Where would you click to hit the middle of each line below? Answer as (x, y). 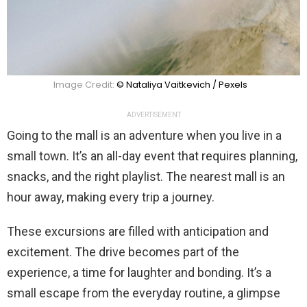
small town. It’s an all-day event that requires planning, (152, 156)
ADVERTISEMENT (153, 115)
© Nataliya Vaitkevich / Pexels (182, 85)
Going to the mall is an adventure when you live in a (144, 136)
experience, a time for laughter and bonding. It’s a (139, 273)
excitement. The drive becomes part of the (123, 252)
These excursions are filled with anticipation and (138, 232)
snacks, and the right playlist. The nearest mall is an (146, 177)
